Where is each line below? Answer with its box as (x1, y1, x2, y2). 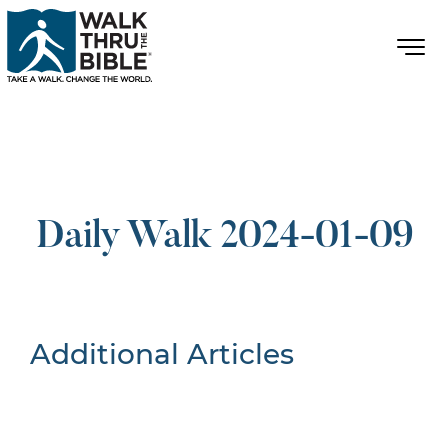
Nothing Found (15, 367, 343, 420)
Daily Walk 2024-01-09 (35, 218, 413, 257)
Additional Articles (30, 337, 294, 371)
